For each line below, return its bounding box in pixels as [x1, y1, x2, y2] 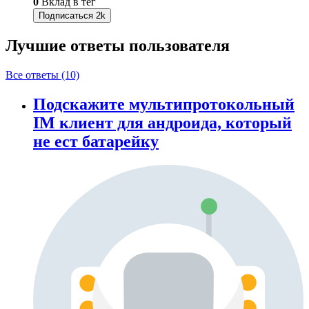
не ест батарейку [33, 132, 159, 150]
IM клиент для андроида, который [33, 113, 292, 132]
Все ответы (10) [6, 68, 79, 81]
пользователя [129, 36, 230, 54]
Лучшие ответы [6, 36, 129, 54]
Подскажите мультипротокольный [33, 94, 295, 113]
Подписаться [39, 10, 93, 21]
